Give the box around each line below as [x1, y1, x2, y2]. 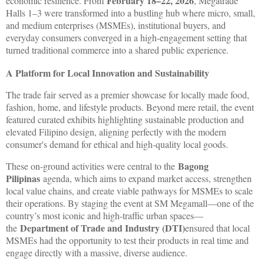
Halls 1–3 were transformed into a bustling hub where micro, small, [6, 6, 255, 19]
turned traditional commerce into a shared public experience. [6, 43, 229, 56]
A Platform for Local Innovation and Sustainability [6, 65, 209, 80]
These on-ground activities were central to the [6, 160, 178, 173]
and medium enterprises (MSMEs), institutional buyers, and [6, 18, 226, 31]
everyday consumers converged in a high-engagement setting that [6, 31, 247, 44]
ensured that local [185, 222, 250, 235]
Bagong [178, 159, 209, 173]
